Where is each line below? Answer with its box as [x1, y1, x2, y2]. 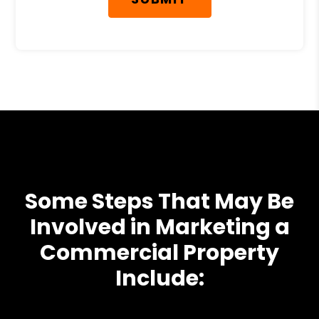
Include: [115, 263, 204, 293]
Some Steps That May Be [25, 187, 294, 216]
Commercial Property [40, 238, 279, 268]
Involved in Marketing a [29, 212, 290, 242]
